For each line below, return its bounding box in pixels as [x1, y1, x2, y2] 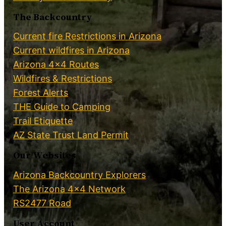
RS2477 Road [13, 198, 71, 209]
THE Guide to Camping [13, 101, 110, 112]
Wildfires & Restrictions [13, 73, 112, 84]
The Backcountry [13, 10, 92, 23]
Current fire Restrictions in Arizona [13, 31, 161, 42]
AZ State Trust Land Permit [13, 130, 129, 141]
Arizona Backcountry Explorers [13, 169, 146, 181]
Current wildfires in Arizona [13, 45, 130, 56]
